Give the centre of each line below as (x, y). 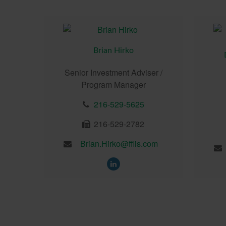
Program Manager (113, 84)
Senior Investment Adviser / (113, 72)
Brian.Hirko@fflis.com (119, 143)
